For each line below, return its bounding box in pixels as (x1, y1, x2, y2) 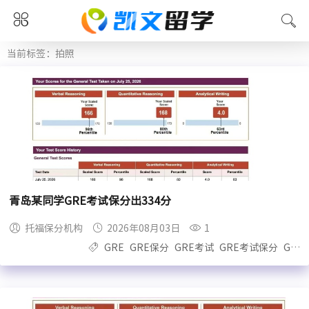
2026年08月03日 (107, 223, 181, 234)
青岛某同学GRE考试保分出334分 (9, 195, 172, 207)
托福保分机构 (25, 223, 83, 234)
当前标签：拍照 (7, 49, 74, 59)
